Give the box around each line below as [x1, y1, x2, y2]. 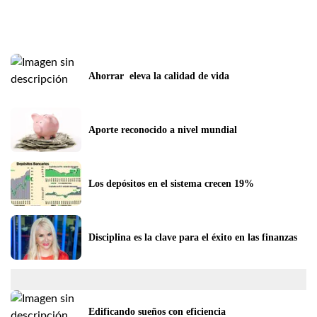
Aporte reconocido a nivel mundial [88, 124, 237, 135]
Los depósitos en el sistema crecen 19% [88, 178, 254, 189]
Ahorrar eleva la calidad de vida [88, 70, 229, 81]
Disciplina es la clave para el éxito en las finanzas [88, 231, 297, 243]
